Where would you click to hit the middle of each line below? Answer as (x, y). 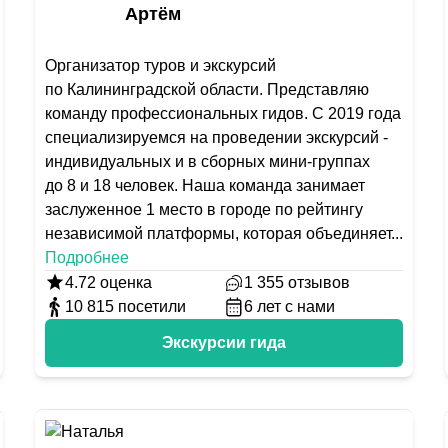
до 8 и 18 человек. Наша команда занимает (204, 185)
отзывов (318, 282)
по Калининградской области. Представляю (206, 89)
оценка (123, 282)
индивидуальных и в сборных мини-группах (207, 161)
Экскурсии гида (223, 342)
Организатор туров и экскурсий (160, 65)
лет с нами (295, 306)
